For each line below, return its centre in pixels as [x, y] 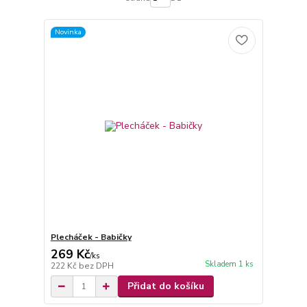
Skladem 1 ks [229, 265]
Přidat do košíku [165, 286]
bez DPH [96, 266]
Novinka [68, 32]
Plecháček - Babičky [91, 237]
